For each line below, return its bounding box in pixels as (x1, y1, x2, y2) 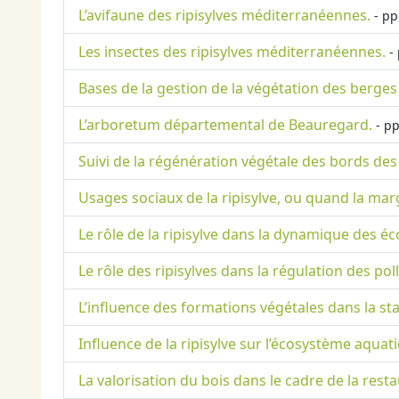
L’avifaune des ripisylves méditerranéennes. (78, 5, 370, 26)
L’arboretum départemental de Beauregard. (78, 115, 372, 135)
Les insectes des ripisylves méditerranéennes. (78, 42, 386, 62)
